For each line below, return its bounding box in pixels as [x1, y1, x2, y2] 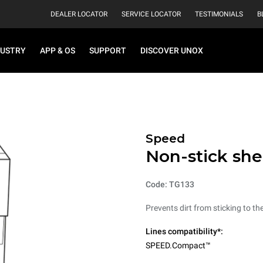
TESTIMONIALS [195, 10, 243, 18]
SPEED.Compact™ [146, 241, 211, 250]
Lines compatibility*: [146, 227, 223, 236]
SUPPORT [89, 46, 126, 55]
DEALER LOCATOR [50, 10, 107, 18]
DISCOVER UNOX [140, 46, 203, 55]
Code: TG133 [146, 180, 194, 189]
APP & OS [40, 46, 75, 55]
